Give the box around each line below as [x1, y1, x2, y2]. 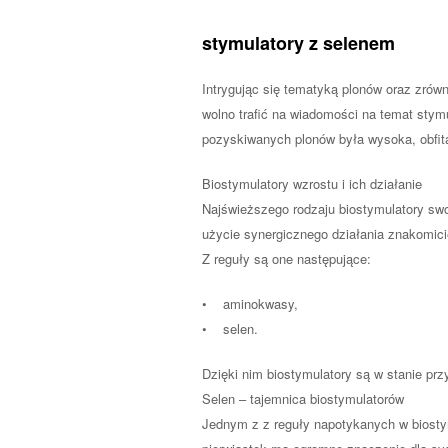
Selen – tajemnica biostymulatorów [202, 389, 404, 409]
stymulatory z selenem [202, 30, 395, 57]
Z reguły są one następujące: [202, 249, 371, 269]
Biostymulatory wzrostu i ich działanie [202, 174, 422, 194]
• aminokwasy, [202, 294, 298, 314]
